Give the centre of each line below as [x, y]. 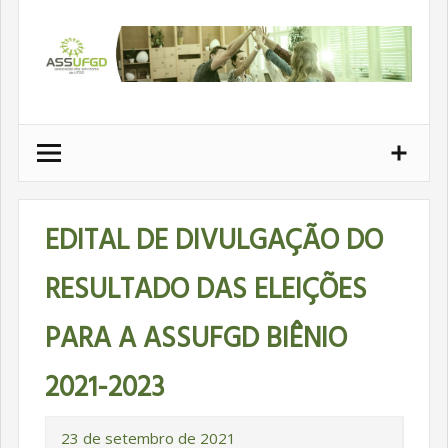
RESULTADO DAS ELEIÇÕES [205, 290]
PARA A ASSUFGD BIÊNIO [195, 339]
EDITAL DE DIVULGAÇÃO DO [213, 241]
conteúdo [55, 72]
